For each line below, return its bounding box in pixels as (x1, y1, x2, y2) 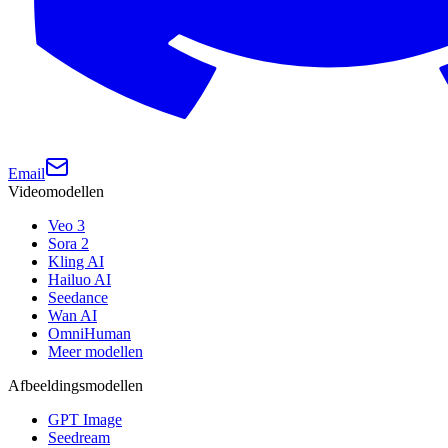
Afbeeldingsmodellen (8, 376, 143, 394)
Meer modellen (48, 342, 143, 360)
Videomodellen (8, 182, 104, 200)
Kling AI (48, 252, 104, 270)
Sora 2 (48, 234, 89, 252)
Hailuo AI (48, 270, 111, 288)
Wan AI (48, 306, 97, 324)
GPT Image (48, 410, 122, 428)
